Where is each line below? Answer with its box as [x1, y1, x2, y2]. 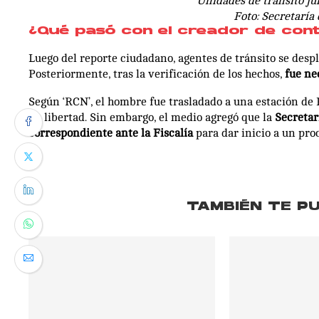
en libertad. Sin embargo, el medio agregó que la [28, 110, 275, 124]
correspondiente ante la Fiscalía [28, 126, 196, 140]
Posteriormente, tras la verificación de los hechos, [28, 67, 285, 80]
